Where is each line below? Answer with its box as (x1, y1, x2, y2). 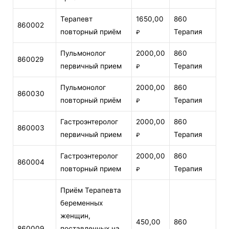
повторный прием (60, 165, 121, 173)
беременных (60, 199, 103, 208)
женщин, (60, 212, 90, 220)
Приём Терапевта (60, 186, 121, 195)
